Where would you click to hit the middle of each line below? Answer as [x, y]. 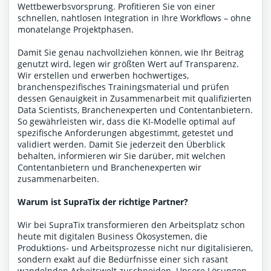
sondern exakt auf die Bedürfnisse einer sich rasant [123, 259]
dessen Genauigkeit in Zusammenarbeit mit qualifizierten [135, 98]
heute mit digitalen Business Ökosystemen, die [113, 236]
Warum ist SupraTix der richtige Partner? [103, 202]
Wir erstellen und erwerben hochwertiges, [103, 75]
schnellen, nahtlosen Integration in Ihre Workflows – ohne [134, 18]
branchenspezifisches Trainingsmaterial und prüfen [123, 87]
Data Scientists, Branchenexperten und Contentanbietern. [135, 110]
